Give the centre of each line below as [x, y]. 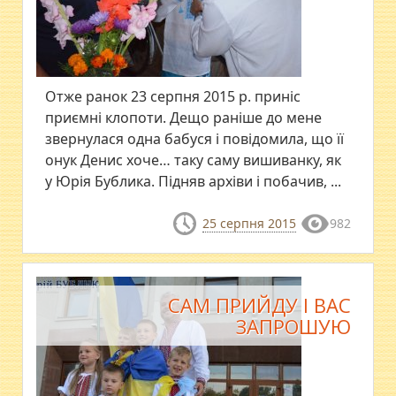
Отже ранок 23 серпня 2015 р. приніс [173, 97]
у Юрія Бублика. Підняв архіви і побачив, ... [194, 182]
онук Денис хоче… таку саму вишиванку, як [194, 160]
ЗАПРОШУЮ [293, 326]
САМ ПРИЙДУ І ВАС [259, 305]
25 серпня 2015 [249, 224]
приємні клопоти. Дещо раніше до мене [184, 118]
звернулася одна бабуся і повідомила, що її [195, 139]
